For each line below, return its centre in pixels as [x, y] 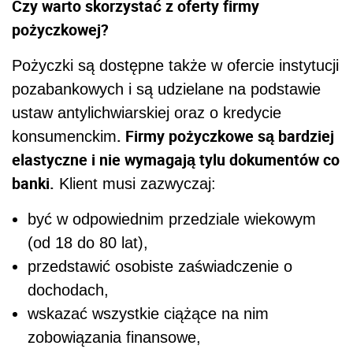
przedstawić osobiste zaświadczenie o [160, 267]
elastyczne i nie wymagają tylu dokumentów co [176, 160]
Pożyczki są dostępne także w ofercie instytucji [175, 66]
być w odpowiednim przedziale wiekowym [172, 219]
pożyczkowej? [60, 30]
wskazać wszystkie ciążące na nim [148, 314]
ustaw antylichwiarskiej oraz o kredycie [147, 113]
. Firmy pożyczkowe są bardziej [225, 136]
